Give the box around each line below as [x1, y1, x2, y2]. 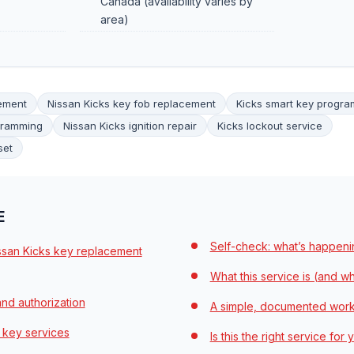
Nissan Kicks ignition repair [63, 119, 197, 132]
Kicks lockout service [217, 119, 322, 132]
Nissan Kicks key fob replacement [47, 96, 216, 110]
